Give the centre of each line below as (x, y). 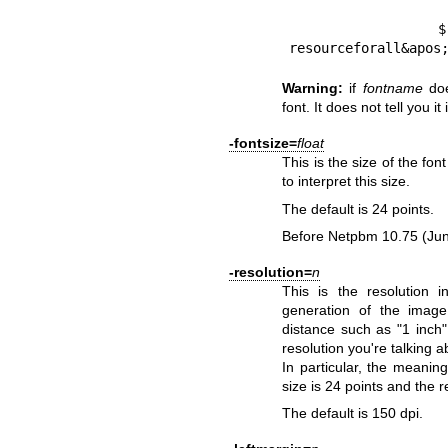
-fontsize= (262, 143)
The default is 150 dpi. (353, 413)
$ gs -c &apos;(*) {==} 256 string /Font (364, 29)
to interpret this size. (346, 181)
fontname (392, 88)
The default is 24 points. (358, 208)
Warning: (313, 88)
